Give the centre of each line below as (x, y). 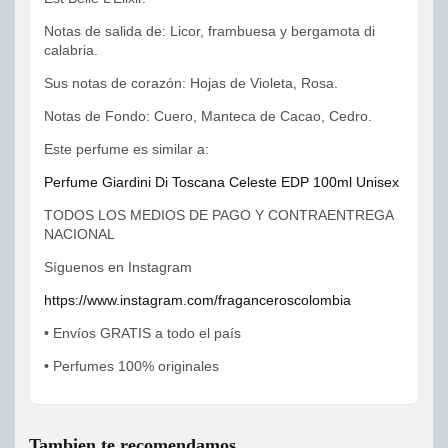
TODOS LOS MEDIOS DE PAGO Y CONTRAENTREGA (218, 215)
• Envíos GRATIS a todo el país (142, 333)
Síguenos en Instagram (118, 267)
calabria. (71, 50)
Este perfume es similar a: (126, 149)
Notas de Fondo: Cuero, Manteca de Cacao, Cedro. (208, 116)
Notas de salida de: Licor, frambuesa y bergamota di (209, 31)
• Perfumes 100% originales (131, 366)
